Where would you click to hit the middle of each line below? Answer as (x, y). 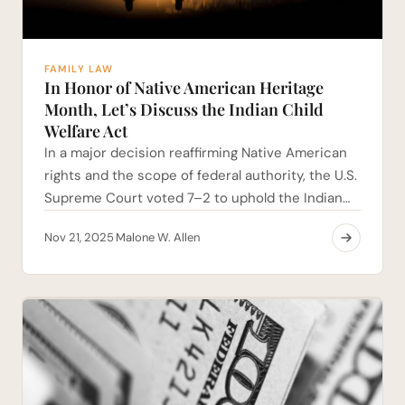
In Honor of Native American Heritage (184, 88)
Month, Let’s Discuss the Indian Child (184, 110)
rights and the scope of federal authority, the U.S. (201, 176)
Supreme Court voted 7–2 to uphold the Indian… (197, 198)
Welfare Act (86, 132)
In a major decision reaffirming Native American (196, 153)
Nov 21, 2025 (79, 238)
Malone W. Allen (158, 238)
